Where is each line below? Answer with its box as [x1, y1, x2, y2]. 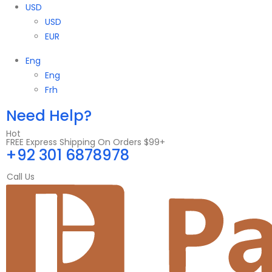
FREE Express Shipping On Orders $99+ [6, 136, 165, 148]
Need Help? [6, 105, 92, 126]
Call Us [7, 171, 35, 183]
